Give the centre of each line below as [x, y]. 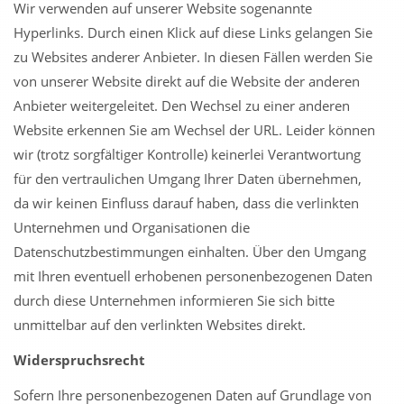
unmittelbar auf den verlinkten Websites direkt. [160, 325]
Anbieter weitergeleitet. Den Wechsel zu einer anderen [182, 106]
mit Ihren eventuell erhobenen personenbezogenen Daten [193, 276]
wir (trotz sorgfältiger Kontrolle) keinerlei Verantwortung [187, 154]
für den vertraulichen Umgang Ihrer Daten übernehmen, [188, 179]
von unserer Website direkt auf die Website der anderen [187, 81]
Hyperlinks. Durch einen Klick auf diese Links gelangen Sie [193, 32]
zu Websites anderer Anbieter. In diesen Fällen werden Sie [193, 57]
